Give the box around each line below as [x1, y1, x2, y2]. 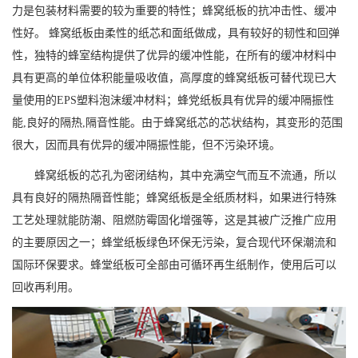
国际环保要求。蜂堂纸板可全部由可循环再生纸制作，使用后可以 [12, 259, 336, 272]
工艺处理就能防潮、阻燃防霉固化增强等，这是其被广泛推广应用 [12, 214, 336, 227]
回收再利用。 [12, 281, 79, 294]
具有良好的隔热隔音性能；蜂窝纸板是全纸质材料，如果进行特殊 [12, 192, 336, 205]
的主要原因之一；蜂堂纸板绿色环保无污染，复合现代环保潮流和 [12, 237, 336, 249]
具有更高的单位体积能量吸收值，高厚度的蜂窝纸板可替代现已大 [12, 72, 336, 85]
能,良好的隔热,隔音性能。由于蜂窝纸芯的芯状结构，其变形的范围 [12, 117, 343, 129]
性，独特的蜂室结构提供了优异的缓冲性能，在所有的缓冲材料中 [12, 50, 336, 62]
